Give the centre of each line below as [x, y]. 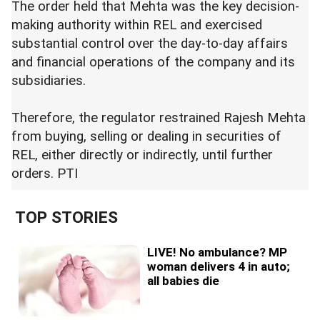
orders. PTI [45, 174]
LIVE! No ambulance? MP [217, 252]
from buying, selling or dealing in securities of [146, 137]
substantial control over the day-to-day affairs [150, 44]
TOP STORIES [66, 218]
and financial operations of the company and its [153, 62]
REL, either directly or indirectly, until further [142, 155]
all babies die [183, 281]
